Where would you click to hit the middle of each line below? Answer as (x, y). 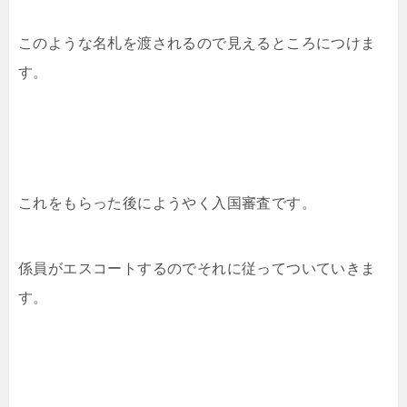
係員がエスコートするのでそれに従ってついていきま (197, 268)
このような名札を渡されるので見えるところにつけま (197, 43)
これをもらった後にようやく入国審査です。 (167, 203)
